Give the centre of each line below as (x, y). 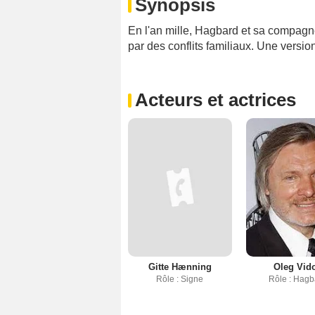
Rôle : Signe (180, 279)
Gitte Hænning (180, 267)
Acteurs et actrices (216, 100)
